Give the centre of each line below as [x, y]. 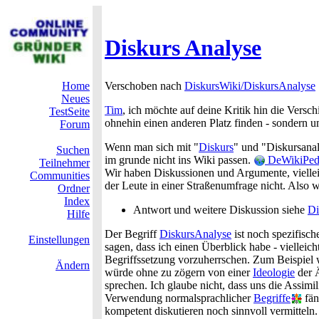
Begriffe [272, 298]
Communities [60, 176]
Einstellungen [59, 240]
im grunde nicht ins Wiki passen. [179, 160]
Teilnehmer [64, 163]
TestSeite [69, 111]
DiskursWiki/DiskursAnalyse [250, 86]
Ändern [73, 265]
